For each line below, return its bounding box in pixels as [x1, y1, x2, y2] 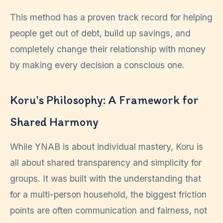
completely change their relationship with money [10, 43, 206, 54]
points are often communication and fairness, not [10, 205, 207, 216]
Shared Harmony [10, 114, 99, 129]
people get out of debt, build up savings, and [10, 27, 191, 38]
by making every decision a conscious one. [10, 59, 185, 70]
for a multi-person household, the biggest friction [10, 189, 207, 200]
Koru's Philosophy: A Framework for [10, 92, 199, 107]
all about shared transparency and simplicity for [10, 157, 202, 168]
